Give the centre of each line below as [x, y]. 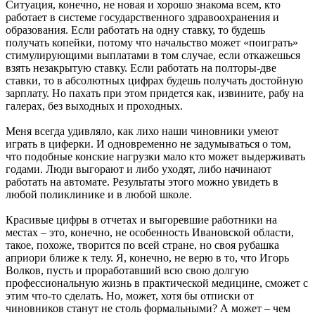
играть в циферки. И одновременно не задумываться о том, [148, 144]
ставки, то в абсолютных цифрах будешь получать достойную [154, 81]
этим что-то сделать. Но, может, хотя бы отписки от [130, 296]
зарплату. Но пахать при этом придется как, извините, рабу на [155, 94]
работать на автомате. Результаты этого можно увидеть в [142, 182]
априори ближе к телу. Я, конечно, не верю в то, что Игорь [147, 258]
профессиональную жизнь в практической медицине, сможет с [157, 283]
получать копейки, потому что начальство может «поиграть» [152, 43]
